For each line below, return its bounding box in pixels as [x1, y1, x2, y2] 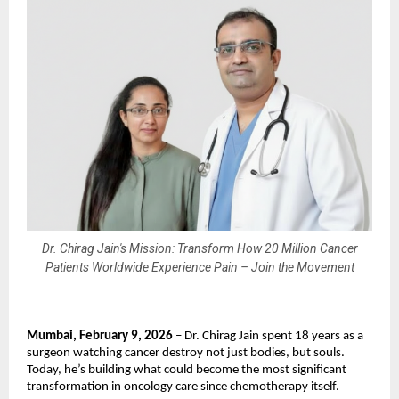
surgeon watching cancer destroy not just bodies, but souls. [27, 346, 345, 361]
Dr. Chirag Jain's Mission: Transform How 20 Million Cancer [41, 240, 358, 256]
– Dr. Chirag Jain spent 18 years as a [173, 330, 363, 344]
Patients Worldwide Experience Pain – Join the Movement [45, 259, 354, 274]
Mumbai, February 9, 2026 [27, 330, 173, 344]
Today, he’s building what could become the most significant [27, 363, 346, 378]
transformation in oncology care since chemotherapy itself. [27, 380, 339, 395]
